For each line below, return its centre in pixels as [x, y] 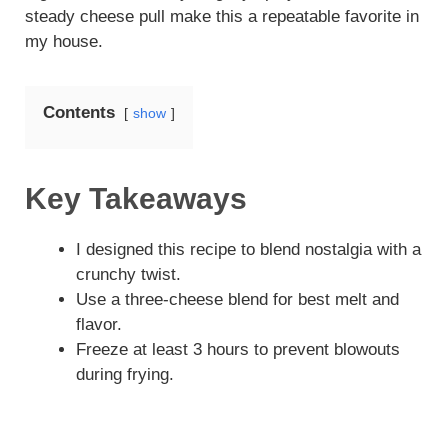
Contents [79, 112]
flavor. [99, 324]
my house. [64, 41]
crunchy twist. [128, 274]
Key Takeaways [136, 198]
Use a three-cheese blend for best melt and [237, 299]
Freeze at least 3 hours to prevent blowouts [238, 349]
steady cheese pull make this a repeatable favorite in [222, 16]
